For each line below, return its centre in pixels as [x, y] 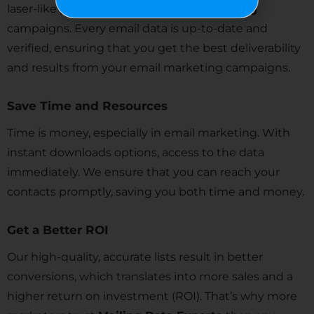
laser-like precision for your [83, 9]
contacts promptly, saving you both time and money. [156, 192]
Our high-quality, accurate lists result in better [135, 257]
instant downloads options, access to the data [136, 152]
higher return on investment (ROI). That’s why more [152, 296]
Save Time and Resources [89, 106]
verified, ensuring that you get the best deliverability [154, 48]
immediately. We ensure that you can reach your [143, 172]
